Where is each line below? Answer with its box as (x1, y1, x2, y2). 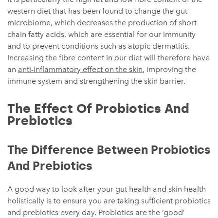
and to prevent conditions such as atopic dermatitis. (7, 41, 190, 51)
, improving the (143, 65, 196, 74)
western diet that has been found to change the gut (7, 6, 187, 16)
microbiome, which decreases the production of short (7, 18, 197, 27)
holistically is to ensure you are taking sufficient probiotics (7, 196, 211, 205)
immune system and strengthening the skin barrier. (7, 76, 185, 86)
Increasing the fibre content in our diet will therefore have (7, 53, 210, 62)
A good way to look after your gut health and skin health (7, 184, 206, 194)
